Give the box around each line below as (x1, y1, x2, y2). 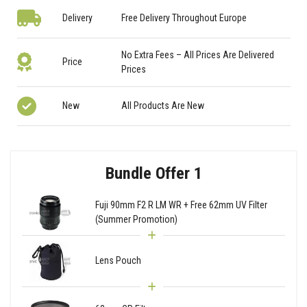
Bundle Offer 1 (105, 162, 202, 183)
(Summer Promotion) (95, 214, 177, 225)
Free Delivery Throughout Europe (121, 12, 247, 24)
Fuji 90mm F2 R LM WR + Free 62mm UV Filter (95, 199, 267, 211)
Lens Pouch (95, 255, 141, 267)
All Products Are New (121, 100, 205, 112)
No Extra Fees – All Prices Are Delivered (121, 49, 275, 60)
